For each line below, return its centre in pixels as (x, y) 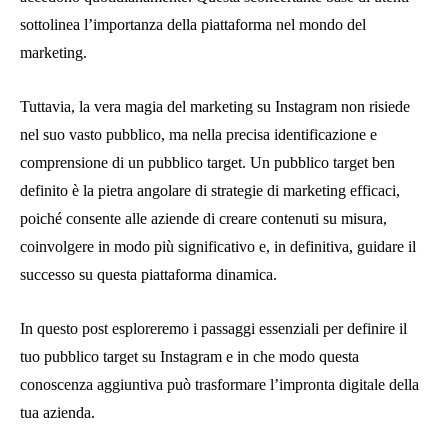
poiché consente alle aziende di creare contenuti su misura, (203, 218)
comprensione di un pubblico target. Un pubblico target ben (207, 162)
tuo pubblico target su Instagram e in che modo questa (189, 356)
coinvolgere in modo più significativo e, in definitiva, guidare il (218, 246)
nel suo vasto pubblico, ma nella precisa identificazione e (198, 134)
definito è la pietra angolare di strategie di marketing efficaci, (210, 190)
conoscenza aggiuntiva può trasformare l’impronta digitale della (219, 384)
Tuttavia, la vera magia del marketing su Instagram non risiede (215, 106)
